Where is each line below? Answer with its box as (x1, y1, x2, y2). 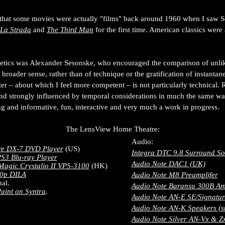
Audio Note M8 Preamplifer (131, 171, 218, 179)
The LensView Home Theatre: (65, 125, 160, 133)
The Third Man (47, 26, 93, 34)
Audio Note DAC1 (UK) (131, 160, 205, 168)
